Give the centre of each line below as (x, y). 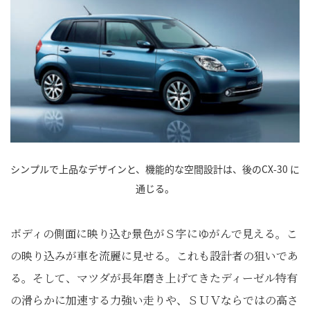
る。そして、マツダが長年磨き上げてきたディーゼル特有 (154, 277)
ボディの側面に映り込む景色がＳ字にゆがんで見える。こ (154, 233)
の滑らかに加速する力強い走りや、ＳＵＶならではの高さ (154, 300)
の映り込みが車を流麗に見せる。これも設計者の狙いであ (154, 255)
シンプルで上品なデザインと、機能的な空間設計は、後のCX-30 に (155, 168)
